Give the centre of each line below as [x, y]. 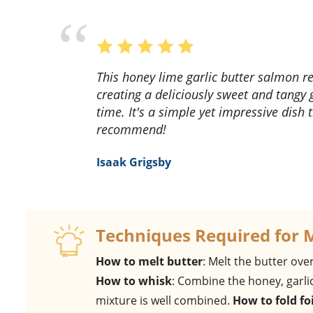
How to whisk [134, 281]
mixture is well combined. [164, 301]
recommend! [131, 130]
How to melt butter [153, 262]
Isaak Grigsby [134, 162]
